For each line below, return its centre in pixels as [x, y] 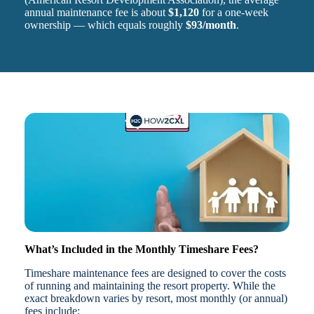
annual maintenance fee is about [96, 13]
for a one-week [233, 13]
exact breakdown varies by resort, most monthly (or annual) [156, 299]
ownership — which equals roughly [105, 25]
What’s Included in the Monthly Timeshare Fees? [141, 250]
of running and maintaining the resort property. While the [150, 286]
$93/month [211, 25]
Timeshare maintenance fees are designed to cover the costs [155, 273]
